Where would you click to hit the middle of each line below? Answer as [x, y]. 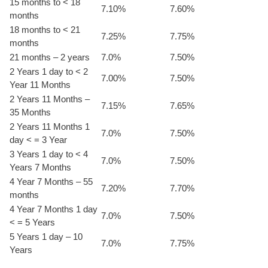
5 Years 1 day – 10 [46, 236]
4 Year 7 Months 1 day [54, 209]
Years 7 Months [40, 167]
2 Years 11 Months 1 [50, 126]
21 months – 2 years [50, 57]
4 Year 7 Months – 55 [51, 181]
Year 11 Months [40, 84]
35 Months [30, 112]
